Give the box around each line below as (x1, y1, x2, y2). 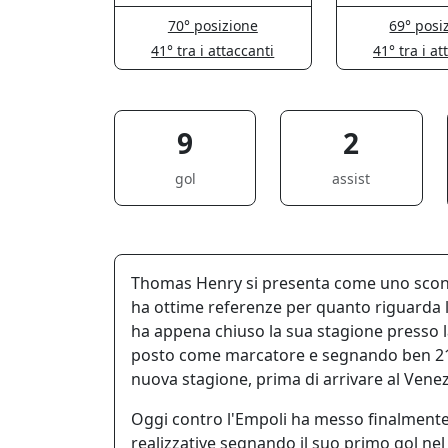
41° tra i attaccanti (151, 40, 275, 60)
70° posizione (167, 15, 258, 35)
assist (332, 168, 371, 188)
